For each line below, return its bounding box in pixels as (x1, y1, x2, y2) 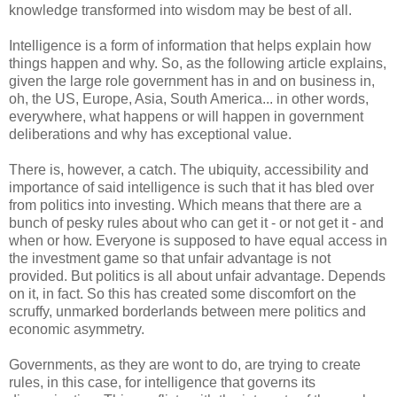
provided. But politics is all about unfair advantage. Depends (9, 268, 385, 284)
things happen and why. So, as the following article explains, (9, 55, 386, 71)
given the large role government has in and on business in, (9, 73, 375, 89)
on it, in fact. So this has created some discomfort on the (9, 285, 356, 301)
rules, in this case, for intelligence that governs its (9, 374, 315, 390)
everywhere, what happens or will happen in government (9, 108, 363, 124)
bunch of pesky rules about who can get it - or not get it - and (9, 214, 384, 230)
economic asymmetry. (9, 321, 144, 337)
